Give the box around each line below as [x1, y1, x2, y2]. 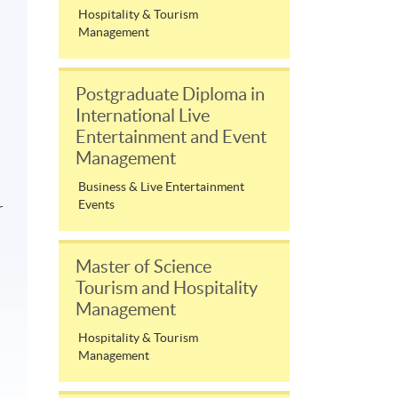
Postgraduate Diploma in [76, 84, 265, 105]
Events [78, 197, 115, 212]
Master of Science [76, 257, 211, 277]
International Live [76, 106, 210, 126]
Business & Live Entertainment [78, 179, 244, 195]
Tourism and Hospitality [76, 278, 258, 298]
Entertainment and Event [76, 127, 267, 147]
